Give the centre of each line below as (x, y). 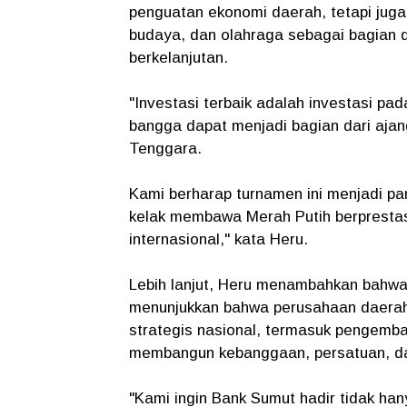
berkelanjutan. (179, 58)
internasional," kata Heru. (218, 240)
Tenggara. (168, 149)
